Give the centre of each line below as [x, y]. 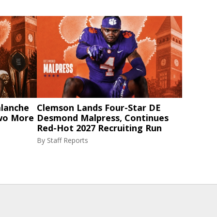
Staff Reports [68, 140]
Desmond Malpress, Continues [103, 117]
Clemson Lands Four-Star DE [99, 107]
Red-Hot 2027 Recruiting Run [99, 128]
